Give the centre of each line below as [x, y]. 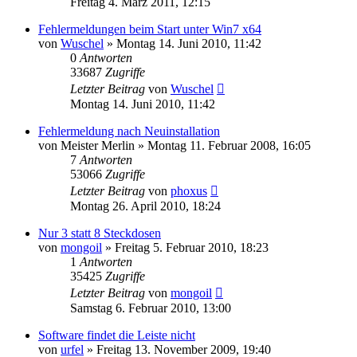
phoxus [189, 190]
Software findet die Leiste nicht [117, 335]
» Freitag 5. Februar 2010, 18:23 [185, 247]
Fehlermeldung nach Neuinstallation [129, 131]
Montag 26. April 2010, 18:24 [145, 206]
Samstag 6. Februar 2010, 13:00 [151, 308]
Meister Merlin [98, 145]
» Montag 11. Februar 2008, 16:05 [223, 145]
